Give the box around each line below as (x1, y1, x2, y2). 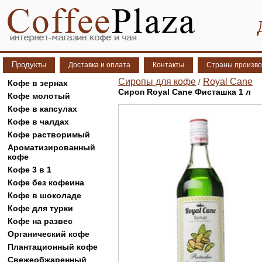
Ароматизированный (8, 143, 95, 152)
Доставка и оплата (68, 61, 130, 69)
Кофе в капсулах (8, 104, 77, 113)
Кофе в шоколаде (8, 191, 81, 200)
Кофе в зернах (8, 78, 68, 88)
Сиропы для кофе (118, 77, 196, 87)
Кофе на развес (8, 216, 73, 226)
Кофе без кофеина (8, 178, 84, 187)
